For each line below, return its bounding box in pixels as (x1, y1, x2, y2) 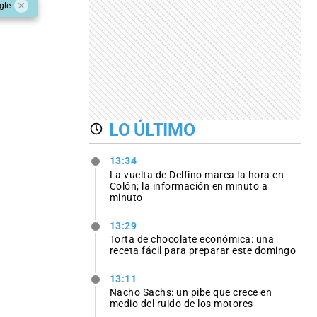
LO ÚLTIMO (109, 119, 195, 140)
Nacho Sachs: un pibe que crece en (109, 286, 272, 298)
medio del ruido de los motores (109, 297, 253, 309)
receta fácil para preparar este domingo (109, 244, 296, 256)
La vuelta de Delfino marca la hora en (109, 168, 284, 180)
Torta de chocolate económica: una (109, 233, 275, 245)
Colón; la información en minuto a (109, 180, 268, 192)
